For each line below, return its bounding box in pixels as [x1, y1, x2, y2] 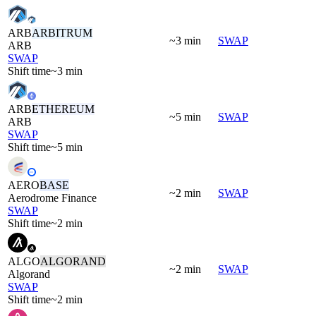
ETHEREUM [32, 102, 95, 115]
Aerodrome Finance [8, 191, 97, 204]
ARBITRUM [32, 26, 92, 39]
